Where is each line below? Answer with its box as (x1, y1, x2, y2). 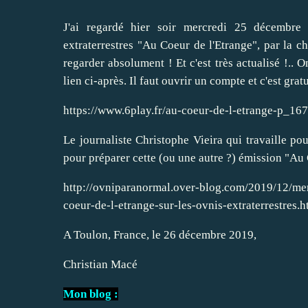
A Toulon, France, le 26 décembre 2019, (63, 228, 256, 241)
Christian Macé (63, 257, 137, 271)
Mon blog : (63, 287, 118, 300)
